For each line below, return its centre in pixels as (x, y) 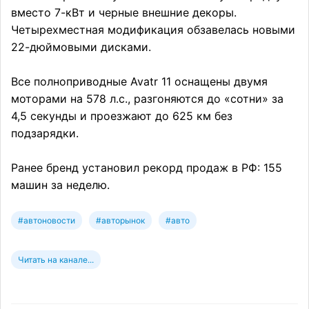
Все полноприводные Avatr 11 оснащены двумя (139, 82)
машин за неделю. (60, 185)
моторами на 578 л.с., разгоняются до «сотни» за (147, 99)
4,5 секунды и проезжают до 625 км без (122, 116)
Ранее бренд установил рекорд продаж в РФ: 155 (147, 168)
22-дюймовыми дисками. (81, 47)
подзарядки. (45, 133)
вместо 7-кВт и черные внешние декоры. (124, 13)
